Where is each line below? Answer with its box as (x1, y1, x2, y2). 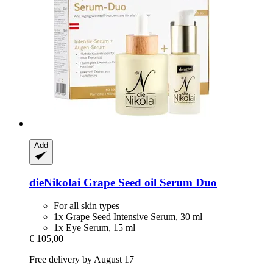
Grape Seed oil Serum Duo (80, 175, 217, 189)
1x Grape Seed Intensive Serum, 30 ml (54, 211, 202, 222)
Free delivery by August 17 (29, 254, 134, 265)
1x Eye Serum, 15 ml (54, 222, 135, 233)
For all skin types (54, 200, 119, 211)
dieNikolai (29, 175, 80, 189)
